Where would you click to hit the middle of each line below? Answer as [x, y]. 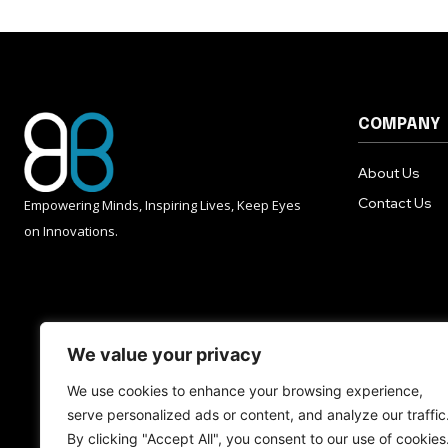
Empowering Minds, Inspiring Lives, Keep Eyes [162, 204]
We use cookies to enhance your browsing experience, [245, 390]
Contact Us [395, 202]
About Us [389, 172]
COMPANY [399, 124]
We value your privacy [164, 354]
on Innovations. [71, 230]
